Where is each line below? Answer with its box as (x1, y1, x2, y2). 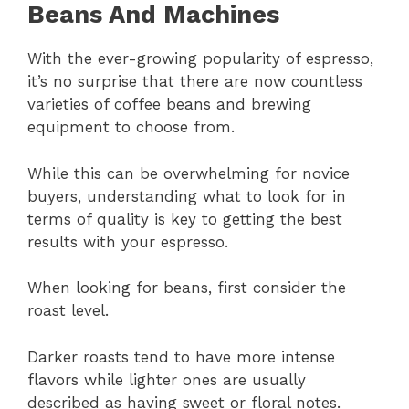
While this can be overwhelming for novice (27, 163, 350, 183)
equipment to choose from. (27, 118, 235, 137)
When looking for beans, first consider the (27, 278, 346, 298)
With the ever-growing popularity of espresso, (27, 49, 373, 68)
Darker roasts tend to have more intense (27, 347, 335, 366)
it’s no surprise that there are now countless (27, 72, 362, 91)
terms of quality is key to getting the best (27, 209, 342, 228)
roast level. (27, 301, 109, 320)
